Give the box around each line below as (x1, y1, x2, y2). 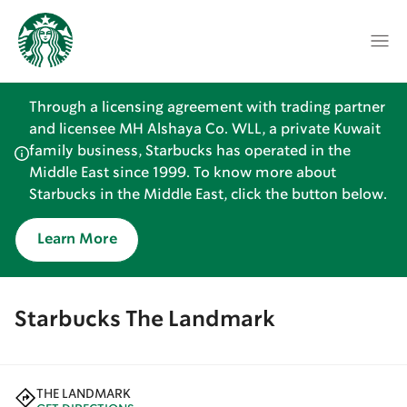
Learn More (37, 233, 117, 246)
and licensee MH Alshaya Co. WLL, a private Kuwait (29, 123, 381, 136)
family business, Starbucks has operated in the (29, 144, 351, 158)
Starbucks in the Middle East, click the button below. (29, 188, 387, 202)
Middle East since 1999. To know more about (29, 166, 336, 180)
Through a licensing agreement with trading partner (29, 101, 385, 114)
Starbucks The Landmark (15, 310, 275, 331)
